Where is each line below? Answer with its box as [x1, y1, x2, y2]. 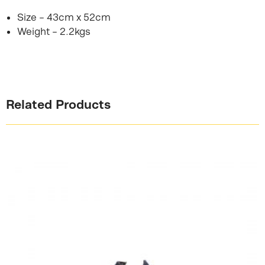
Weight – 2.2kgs [17, 25, 91, 37]
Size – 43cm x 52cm [17, 11, 111, 23]
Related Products [6, 96, 111, 111]
